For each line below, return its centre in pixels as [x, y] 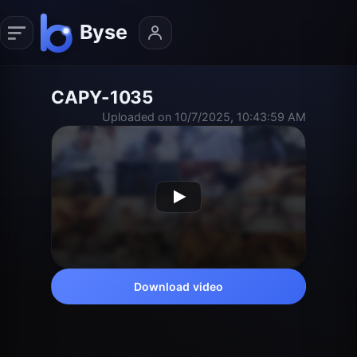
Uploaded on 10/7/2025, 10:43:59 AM [204, 116]
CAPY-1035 [102, 96]
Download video [178, 286]
